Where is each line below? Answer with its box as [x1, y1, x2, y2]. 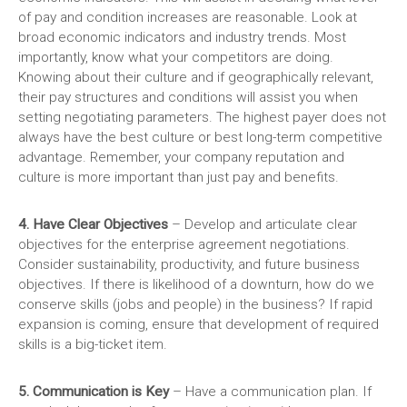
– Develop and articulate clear [172, 216, 357, 233]
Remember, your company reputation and [90, 149, 344, 166]
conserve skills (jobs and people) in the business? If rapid [18, 296, 372, 313]
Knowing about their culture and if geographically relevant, [18, 69, 373, 86]
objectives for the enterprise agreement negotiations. [18, 236, 350, 253]
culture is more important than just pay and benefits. [18, 169, 339, 186]
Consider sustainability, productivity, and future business [18, 256, 360, 273]
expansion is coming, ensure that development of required [18, 316, 379, 333]
